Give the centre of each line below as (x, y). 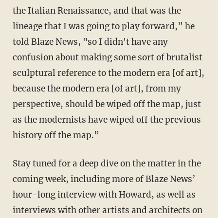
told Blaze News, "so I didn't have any (90, 42)
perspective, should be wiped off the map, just (107, 104)
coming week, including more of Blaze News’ (104, 179)
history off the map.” (56, 135)
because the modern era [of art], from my (97, 88)
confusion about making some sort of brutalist (107, 57)
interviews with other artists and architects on (107, 210)
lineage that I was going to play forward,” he (103, 26)
